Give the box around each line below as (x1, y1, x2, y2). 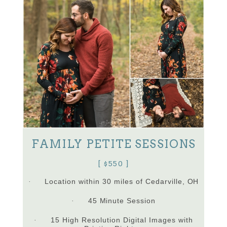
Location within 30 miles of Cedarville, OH (45, 177, 199, 186)
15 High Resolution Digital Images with (51, 216, 193, 224)
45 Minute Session (88, 197, 156, 205)
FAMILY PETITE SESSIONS (31, 137, 196, 150)
